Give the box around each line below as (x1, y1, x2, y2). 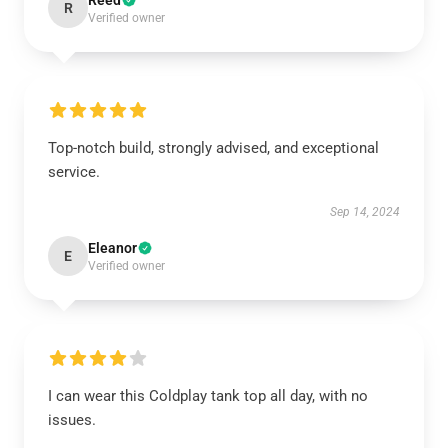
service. (48, 163, 100, 181)
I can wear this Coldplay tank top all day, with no (48, 387, 368, 405)
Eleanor (88, 240, 137, 256)
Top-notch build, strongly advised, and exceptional (48, 139, 379, 157)
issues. (48, 411, 96, 429)
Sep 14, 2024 (330, 205, 400, 219)
